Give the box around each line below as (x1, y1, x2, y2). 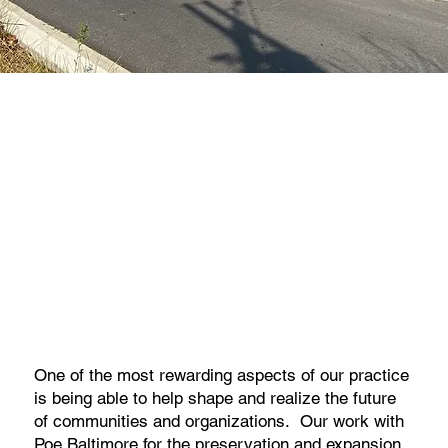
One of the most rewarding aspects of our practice (34, 364, 410, 385)
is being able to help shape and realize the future (34, 387, 397, 408)
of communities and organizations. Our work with (34, 410, 405, 431)
